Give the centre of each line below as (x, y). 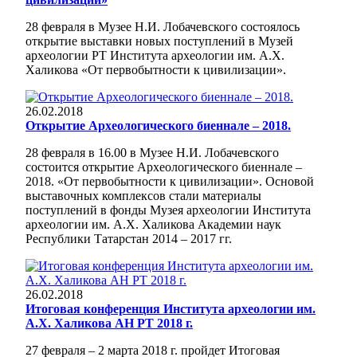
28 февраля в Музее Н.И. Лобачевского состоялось (163, 26)
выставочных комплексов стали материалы (143, 195)
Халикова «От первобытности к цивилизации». (156, 69)
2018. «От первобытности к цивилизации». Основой (170, 181)
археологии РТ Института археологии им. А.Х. (155, 55)
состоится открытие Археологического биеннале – (164, 167)
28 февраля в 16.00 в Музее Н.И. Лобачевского (152, 152)
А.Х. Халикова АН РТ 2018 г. (109, 323)
